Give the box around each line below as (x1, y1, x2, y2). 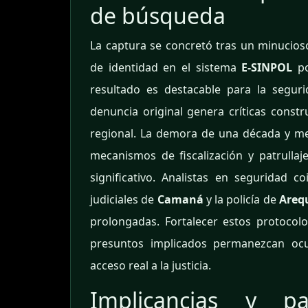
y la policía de (203, 192, 280, 208)
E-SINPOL (241, 60, 293, 76)
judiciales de (90, 192, 157, 208)
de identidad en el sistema (90, 60, 242, 76)
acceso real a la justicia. (90, 258, 211, 274)
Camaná (157, 192, 203, 208)
